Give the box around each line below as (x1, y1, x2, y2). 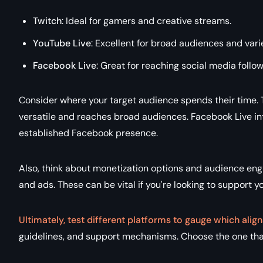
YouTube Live (33, 36, 91, 49)
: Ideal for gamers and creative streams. (62, 14, 231, 27)
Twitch (33, 14, 62, 27)
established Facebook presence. (19, 126, 158, 139)
